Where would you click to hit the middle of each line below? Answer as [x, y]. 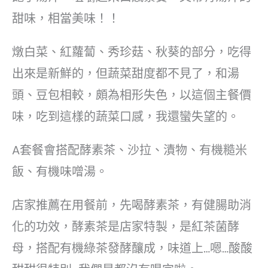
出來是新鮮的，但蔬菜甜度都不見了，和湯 [126, 73]
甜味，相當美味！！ [66, 18]
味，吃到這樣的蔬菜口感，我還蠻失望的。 [126, 116]
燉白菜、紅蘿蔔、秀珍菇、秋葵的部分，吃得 [132, 52]
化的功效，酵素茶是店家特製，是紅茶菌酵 [126, 226]
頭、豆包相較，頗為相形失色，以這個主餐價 [132, 95]
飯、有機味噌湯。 [60, 171]
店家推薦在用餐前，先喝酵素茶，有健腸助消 [132, 205]
